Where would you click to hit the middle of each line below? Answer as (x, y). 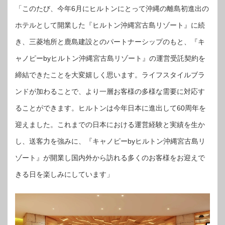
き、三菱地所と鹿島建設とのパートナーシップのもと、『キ (110, 42)
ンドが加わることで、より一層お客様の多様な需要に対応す (110, 92)
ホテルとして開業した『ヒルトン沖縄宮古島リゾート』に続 (110, 25)
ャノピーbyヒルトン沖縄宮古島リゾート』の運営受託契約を (110, 59)
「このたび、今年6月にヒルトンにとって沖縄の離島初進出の (112, 9)
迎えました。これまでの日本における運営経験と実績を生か (110, 125)
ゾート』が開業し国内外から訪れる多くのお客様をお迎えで (110, 158)
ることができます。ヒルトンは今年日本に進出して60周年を (110, 108)
